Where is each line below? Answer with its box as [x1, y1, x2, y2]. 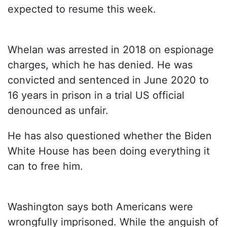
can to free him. [8, 160, 83, 173]
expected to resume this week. [8, 3, 156, 16]
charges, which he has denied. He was [8, 59, 193, 71]
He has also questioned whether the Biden [8, 130, 212, 142]
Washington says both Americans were [8, 201, 193, 213]
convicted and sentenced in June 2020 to [8, 74, 209, 87]
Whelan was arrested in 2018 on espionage [8, 44, 214, 56]
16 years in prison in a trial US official [8, 89, 184, 102]
